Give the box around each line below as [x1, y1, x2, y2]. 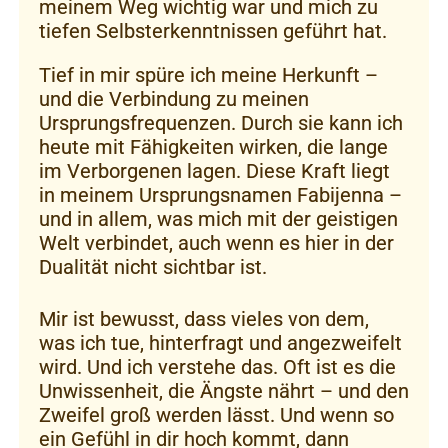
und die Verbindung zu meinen [39, 86, 309, 111]
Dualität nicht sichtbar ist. [39, 254, 267, 279]
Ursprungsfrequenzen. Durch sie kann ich [39, 110, 403, 135]
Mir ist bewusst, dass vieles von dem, [39, 306, 369, 331]
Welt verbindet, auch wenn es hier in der [39, 230, 394, 255]
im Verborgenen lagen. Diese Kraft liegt [39, 158, 390, 183]
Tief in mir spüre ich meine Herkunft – [39, 62, 378, 87]
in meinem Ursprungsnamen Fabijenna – [39, 182, 402, 207]
